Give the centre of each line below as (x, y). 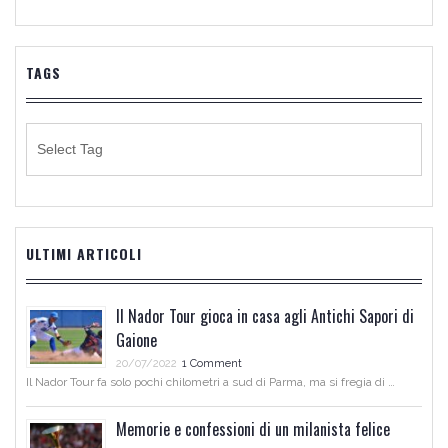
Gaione (136, 340)
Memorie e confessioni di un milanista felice (253, 429)
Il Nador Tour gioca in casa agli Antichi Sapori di (265, 316)
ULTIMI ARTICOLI (84, 254)
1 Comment (212, 364)
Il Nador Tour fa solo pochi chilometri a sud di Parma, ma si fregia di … (210, 382)
